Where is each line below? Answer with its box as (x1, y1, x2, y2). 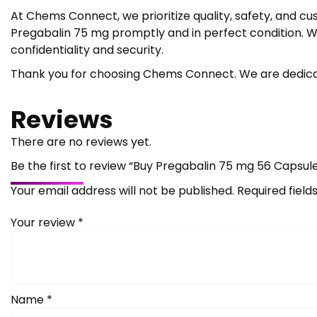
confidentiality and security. (11, 41, 163, 58)
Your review (11, 214, 78, 231)
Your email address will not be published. (11, 182, 234, 199)
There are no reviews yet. (11, 133, 151, 150)
